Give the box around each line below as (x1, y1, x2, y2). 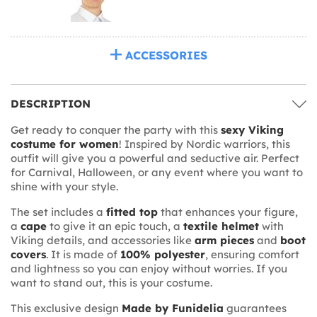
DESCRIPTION (11, 96, 91, 110)
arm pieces (195, 233, 254, 247)
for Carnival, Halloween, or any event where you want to (11, 165, 303, 179)
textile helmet (183, 219, 259, 233)
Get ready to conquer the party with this (11, 122, 221, 137)
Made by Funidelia (122, 301, 224, 315)
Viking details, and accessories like (11, 233, 195, 247)
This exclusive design (11, 301, 122, 315)
